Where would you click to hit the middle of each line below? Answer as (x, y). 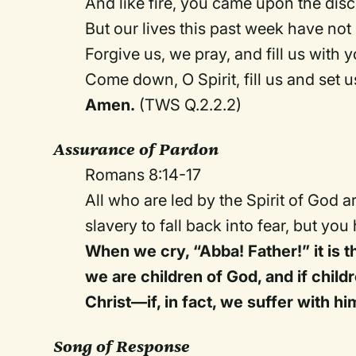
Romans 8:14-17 (143, 175)
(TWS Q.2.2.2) (189, 105)
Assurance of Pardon (136, 149)
